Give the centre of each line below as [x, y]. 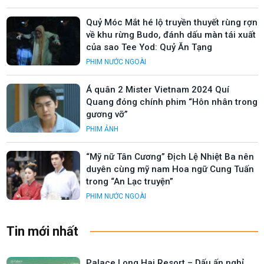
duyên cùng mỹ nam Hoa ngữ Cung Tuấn [170, 169]
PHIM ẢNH [102, 129]
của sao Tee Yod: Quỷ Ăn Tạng [149, 47]
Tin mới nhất [42, 231]
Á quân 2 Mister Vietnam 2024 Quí [158, 89]
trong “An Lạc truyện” [130, 181]
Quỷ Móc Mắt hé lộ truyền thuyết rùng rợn [172, 22]
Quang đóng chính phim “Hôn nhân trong [172, 102]
